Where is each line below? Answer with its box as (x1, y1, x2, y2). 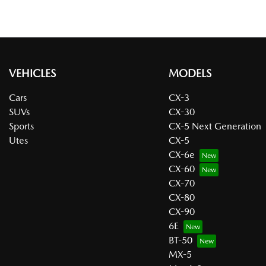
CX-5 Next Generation (168, 121, 261, 132)
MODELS (168, 67, 211, 80)
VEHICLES (9, 67, 56, 80)
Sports (9, 121, 34, 132)
